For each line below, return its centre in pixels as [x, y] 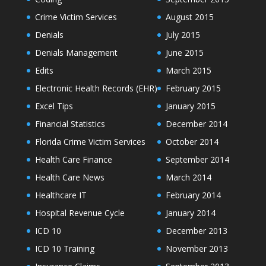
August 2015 [189, 17]
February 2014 [193, 195]
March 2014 [188, 178]
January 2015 [190, 106]
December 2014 [196, 124]
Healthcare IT [61, 195]
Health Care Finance [73, 160]
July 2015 [183, 35]
